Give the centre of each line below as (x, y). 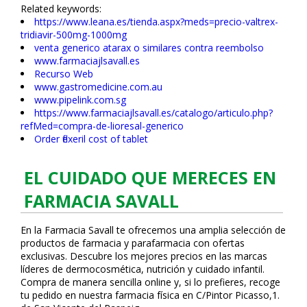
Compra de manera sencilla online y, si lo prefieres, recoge (150, 282)
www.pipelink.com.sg (80, 99)
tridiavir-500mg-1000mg (74, 34)
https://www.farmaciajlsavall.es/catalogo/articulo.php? (153, 112)
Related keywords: (61, 8)
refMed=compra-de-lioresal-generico (102, 125)
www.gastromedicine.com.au (98, 86)
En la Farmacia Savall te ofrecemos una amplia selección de (153, 230)
